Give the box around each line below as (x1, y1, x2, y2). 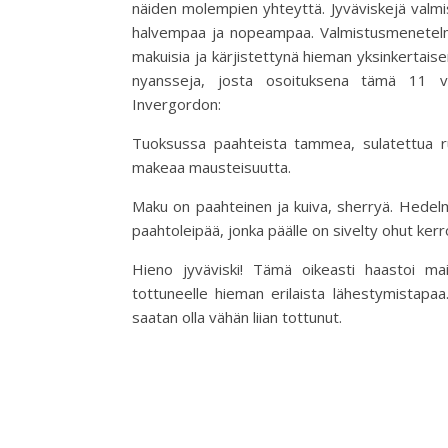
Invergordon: (132, 94, 221, 114)
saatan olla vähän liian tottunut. (132, 307, 342, 327)
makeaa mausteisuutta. (132, 157, 291, 177)
